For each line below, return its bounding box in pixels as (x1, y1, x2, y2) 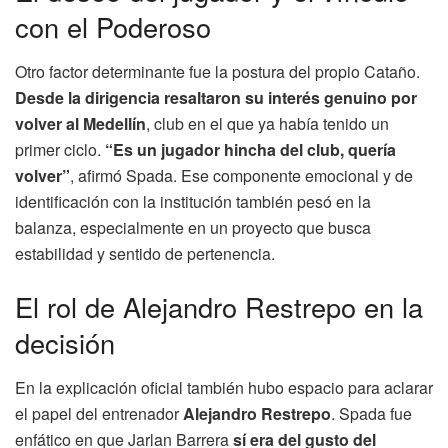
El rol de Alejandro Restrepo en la (15, 287, 423, 327)
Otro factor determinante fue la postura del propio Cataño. (15, 59, 420, 83)
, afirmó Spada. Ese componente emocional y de (70, 163, 413, 187)
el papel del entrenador (15, 402, 183, 426)
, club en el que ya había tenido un (146, 111, 389, 135)
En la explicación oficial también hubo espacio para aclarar (15, 376, 433, 400)
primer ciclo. (15, 137, 105, 161)
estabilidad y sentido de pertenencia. (15, 241, 275, 265)
